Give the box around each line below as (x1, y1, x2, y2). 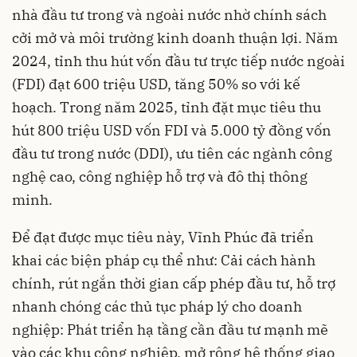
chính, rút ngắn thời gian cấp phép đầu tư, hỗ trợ (12, 273, 335, 292)
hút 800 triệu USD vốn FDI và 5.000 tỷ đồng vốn (12, 120, 331, 139)
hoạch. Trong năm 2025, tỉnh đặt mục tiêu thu (12, 97, 321, 116)
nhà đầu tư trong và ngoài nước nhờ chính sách (12, 5, 327, 24)
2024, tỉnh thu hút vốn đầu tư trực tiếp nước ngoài (12, 51, 345, 70)
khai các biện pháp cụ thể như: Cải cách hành (12, 250, 316, 269)
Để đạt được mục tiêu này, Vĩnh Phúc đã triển (12, 227, 314, 246)
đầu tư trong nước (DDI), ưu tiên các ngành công (12, 143, 332, 163)
